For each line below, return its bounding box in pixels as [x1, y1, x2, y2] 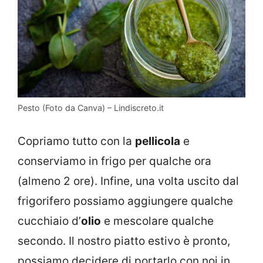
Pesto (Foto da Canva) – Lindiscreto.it [18, 102, 164, 113]
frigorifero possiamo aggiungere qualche [18, 194, 233, 208]
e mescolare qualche [101, 214, 214, 228]
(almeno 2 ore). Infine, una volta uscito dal [18, 174, 239, 188]
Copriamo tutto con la [18, 134, 135, 149]
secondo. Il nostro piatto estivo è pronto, [18, 234, 230, 248]
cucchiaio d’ [18, 214, 81, 228]
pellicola [135, 134, 180, 149]
